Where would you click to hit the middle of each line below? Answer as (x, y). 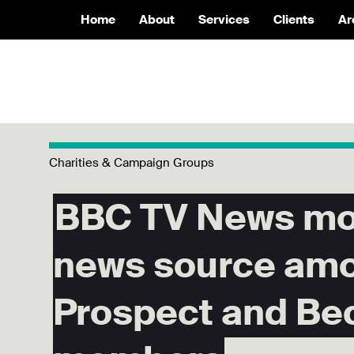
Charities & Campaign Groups (132, 163)
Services (224, 20)
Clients (294, 20)
